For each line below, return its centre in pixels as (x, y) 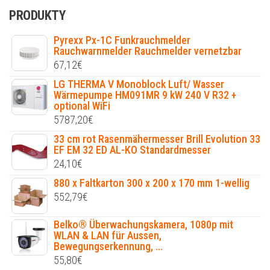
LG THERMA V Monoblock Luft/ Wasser (139, 84)
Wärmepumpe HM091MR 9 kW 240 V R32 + (145, 95)
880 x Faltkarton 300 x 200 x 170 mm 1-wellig (152, 183)
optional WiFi (82, 106)
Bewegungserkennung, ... (108, 246)
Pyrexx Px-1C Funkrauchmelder (122, 40)
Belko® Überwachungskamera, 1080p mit (143, 225)
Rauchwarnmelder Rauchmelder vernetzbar (148, 51)
